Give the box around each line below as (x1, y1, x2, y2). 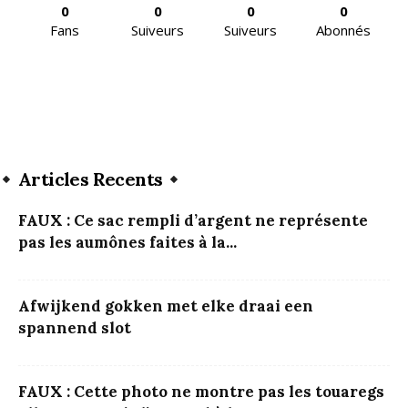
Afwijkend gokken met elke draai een (18, 296, 313, 317)
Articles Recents (18, 168, 163, 191)
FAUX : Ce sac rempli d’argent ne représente (18, 210, 368, 231)
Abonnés (316, 21, 371, 40)
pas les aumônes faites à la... (18, 232, 237, 253)
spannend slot (18, 318, 131, 339)
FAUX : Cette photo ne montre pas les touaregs (18, 382, 384, 403)
